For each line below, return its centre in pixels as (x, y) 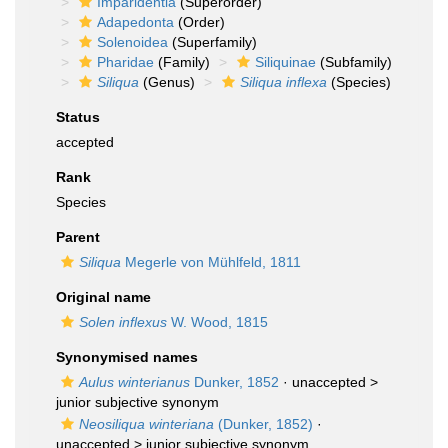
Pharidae (125, 62)
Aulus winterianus (134, 382)
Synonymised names (127, 357)
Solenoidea (132, 42)
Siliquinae (285, 62)
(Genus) (167, 82)
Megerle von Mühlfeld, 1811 (211, 262)
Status (78, 117)
